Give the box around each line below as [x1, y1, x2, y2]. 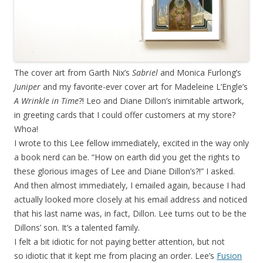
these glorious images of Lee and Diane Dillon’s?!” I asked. [14, 165, 235, 177]
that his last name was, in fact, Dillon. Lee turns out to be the [14, 207, 247, 219]
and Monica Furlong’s [160, 66, 241, 78]
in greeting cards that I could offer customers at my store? [14, 109, 235, 120]
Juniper [14, 80, 41, 92]
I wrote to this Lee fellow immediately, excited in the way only [14, 137, 249, 149]
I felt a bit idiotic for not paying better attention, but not [14, 235, 225, 247]
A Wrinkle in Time [14, 95, 79, 106]
